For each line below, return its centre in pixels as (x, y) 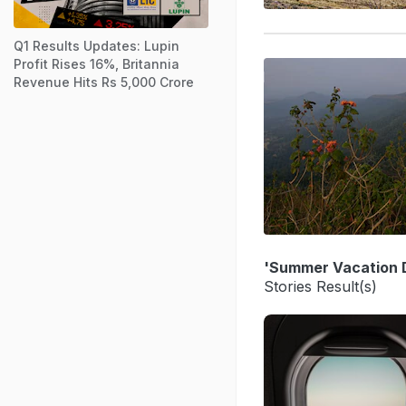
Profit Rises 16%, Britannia (97, 63)
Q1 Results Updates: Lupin (97, 45)
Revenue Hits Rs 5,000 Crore (104, 82)
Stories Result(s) (320, 286)
